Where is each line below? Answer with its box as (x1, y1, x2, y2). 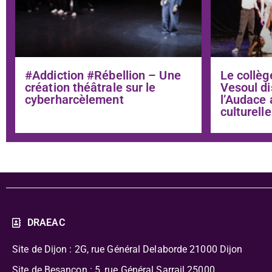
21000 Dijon (187, 243, 243, 255)
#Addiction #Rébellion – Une (25, 67, 181, 83)
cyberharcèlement (25, 92, 124, 107)
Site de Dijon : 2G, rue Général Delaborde (12, 243, 188, 255)
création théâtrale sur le (25, 80, 156, 95)
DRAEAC (27, 216, 65, 228)
